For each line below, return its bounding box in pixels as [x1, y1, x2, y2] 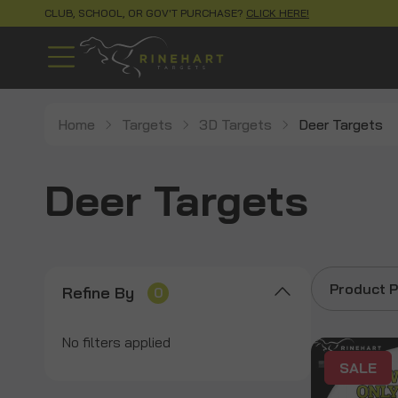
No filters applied [62, 332, 171, 351]
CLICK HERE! [246, 6, 309, 20]
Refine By [62, 282, 134, 303]
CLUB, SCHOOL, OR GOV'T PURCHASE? [44, 6, 246, 20]
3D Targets [199, 115, 272, 133]
